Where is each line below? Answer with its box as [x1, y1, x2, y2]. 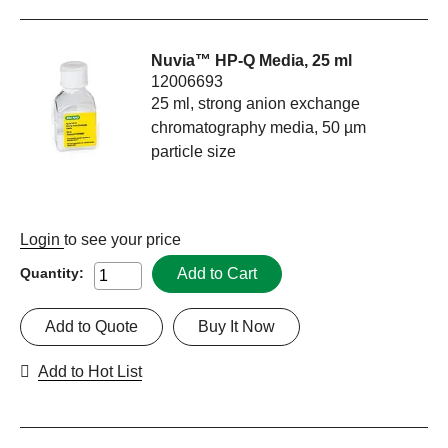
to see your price [64, 231, 181, 249]
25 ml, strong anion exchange [151, 95, 361, 113]
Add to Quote [45, 318, 138, 336]
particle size [151, 143, 237, 161]
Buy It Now [198, 318, 275, 336]
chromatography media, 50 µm [151, 119, 367, 137]
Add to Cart [177, 265, 257, 283]
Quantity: [20, 265, 84, 282]
